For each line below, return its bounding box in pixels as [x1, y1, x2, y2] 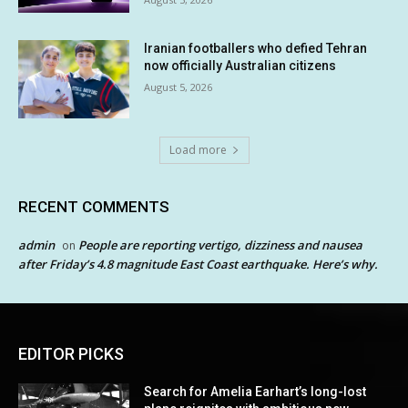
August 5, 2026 [144, 80, 213, 95]
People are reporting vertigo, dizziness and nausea [78, 237, 362, 254]
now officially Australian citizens [144, 58, 337, 74]
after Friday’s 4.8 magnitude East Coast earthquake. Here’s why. [18, 256, 378, 273]
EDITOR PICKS [18, 344, 124, 364]
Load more [168, 142, 227, 158]
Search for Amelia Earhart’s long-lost [144, 384, 367, 400]
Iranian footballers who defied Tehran [144, 41, 368, 56]
